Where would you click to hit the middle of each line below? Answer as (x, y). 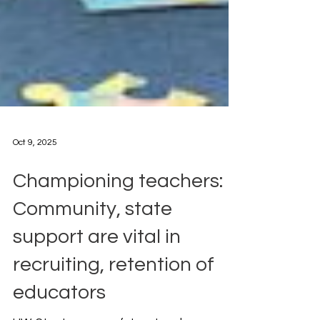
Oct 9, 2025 (35, 168)
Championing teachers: (118, 207)
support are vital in (97, 262)
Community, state (92, 235)
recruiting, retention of (114, 290)
